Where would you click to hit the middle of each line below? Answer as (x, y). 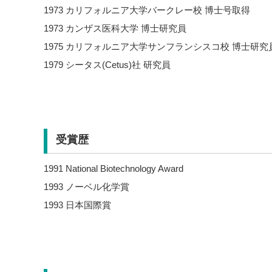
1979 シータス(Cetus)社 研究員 (107, 64)
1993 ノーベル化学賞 (87, 187)
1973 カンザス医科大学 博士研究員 (115, 28)
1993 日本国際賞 (77, 205)
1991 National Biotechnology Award (114, 168)
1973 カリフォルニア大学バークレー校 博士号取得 (147, 10)
